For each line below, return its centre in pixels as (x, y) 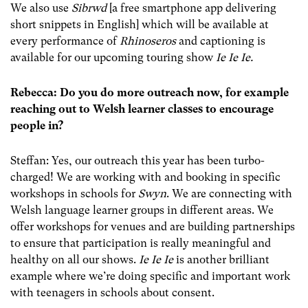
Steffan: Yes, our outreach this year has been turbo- (137, 161)
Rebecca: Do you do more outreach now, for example (150, 92)
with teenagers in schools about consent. (114, 293)
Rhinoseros (149, 41)
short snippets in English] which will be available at (140, 24)
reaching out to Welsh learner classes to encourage (142, 109)
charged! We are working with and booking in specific (145, 177)
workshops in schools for (74, 194)
